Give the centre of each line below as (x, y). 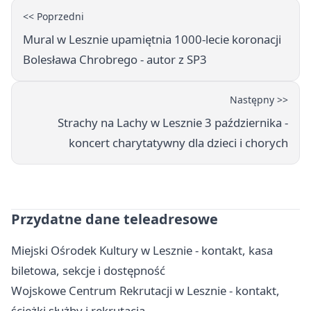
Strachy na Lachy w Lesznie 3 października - (173, 122)
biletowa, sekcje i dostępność (88, 270)
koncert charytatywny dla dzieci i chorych (178, 142)
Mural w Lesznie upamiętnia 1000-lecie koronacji (152, 39)
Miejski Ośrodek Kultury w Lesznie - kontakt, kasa (142, 250)
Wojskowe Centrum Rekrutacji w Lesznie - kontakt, (145, 290)
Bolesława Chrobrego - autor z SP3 (115, 59)
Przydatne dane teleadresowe (115, 219)
